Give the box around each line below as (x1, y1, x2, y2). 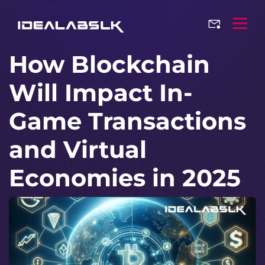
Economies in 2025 (9, 163, 241, 192)
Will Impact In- (9, 78, 192, 107)
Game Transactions (9, 106, 246, 135)
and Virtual (9, 135, 147, 164)
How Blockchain (9, 50, 210, 79)
